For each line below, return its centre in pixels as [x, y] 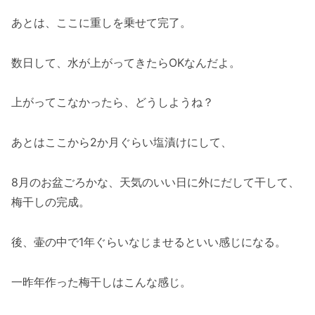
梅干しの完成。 [51, 202]
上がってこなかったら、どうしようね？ [112, 102]
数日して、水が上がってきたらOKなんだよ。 [126, 62]
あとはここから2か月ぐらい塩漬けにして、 [122, 142]
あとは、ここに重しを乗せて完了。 [101, 22]
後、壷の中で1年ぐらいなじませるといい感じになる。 [149, 242]
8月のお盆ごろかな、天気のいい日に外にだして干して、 [155, 182]
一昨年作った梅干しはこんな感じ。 [101, 282]
